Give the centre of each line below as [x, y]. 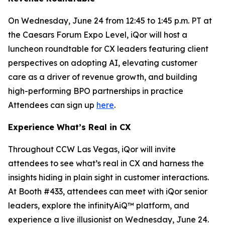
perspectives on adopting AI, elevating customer [103, 63]
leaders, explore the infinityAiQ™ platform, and [99, 205]
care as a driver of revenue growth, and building [103, 77]
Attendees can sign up [52, 105]
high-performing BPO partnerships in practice [96, 91]
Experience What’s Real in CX [69, 127]
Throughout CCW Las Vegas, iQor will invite [92, 149]
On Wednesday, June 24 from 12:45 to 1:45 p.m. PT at [110, 21]
